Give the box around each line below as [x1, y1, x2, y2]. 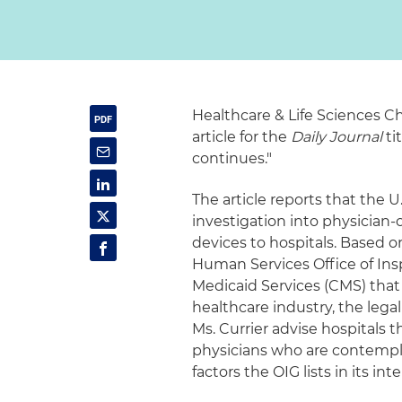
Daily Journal [291, 128, 387, 145]
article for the [192, 128, 292, 145]
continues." [192, 150, 273, 167]
